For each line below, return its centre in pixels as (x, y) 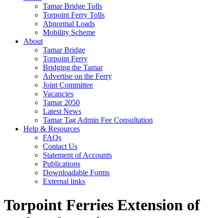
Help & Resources (52, 129)
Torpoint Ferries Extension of (102, 205)
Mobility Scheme (69, 32)
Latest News (62, 111)
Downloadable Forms (76, 173)
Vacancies (58, 94)
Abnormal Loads (69, 24)
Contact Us (60, 146)
